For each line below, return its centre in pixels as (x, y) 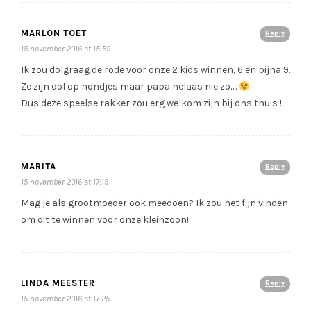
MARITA (39, 167)
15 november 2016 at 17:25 (65, 299)
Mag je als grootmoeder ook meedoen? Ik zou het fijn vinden (154, 203)
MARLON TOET (54, 33)
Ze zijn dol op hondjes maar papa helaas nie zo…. (130, 87)
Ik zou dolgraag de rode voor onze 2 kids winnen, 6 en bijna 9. (155, 70)
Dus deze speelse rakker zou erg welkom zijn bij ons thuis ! (151, 103)
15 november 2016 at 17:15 (65, 182)
